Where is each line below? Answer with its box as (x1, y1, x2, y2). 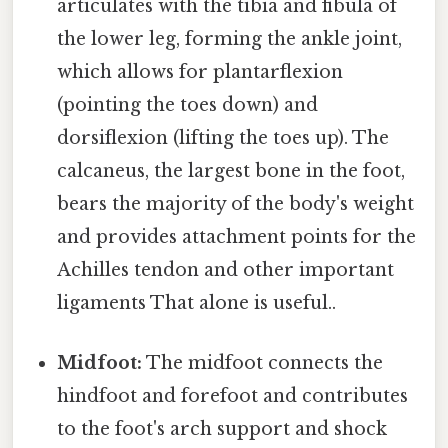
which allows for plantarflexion (57, 61, 344, 84)
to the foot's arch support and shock (57, 417, 388, 440)
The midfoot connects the (142, 351, 384, 374)
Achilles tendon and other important (57, 259, 395, 282)
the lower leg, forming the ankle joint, (57, 28, 403, 51)
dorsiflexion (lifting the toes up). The (57, 127, 390, 150)
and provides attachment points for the (57, 226, 417, 249)
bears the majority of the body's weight (57, 193, 415, 216)
